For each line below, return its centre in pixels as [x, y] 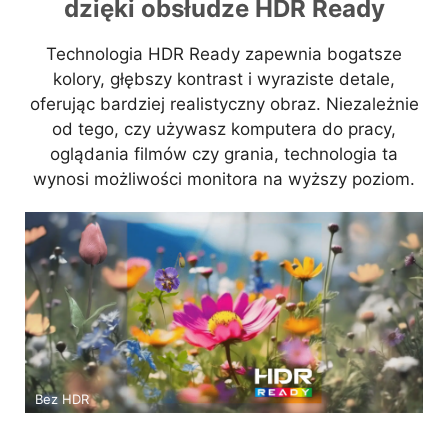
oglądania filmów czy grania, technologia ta [224, 154]
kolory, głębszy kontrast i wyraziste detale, [224, 79]
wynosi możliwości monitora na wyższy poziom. [224, 179]
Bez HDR [62, 398]
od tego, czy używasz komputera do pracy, [224, 129]
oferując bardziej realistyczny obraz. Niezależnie [224, 104]
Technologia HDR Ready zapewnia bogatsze [224, 54]
